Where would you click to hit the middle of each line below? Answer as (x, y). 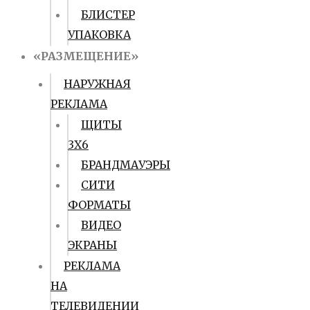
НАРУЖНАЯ (97, 84)
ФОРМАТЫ (99, 205)
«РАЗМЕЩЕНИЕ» (86, 56)
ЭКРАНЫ (92, 245)
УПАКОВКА (99, 35)
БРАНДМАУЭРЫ (126, 165)
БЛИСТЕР (108, 15)
